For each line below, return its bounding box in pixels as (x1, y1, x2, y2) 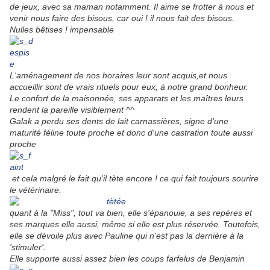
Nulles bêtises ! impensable (10, 25, 116, 35)
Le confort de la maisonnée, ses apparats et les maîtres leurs (10, 93, 243, 104)
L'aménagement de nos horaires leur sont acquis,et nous (10, 71, 227, 81)
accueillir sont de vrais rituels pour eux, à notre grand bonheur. (10, 82, 248, 92)
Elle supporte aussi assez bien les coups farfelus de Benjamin (10, 254, 247, 264)
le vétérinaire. (10, 185, 61, 195)
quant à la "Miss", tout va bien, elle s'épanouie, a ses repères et (10, 208, 252, 218)
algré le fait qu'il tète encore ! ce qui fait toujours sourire (47, 174, 259, 184)
